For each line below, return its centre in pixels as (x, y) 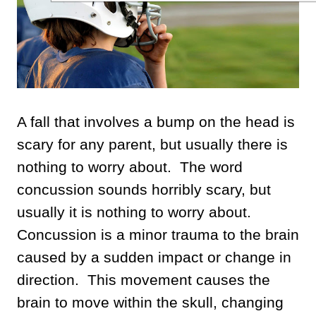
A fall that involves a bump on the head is (156, 121)
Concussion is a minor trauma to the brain (158, 234)
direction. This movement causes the (144, 279)
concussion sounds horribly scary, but (144, 189)
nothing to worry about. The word (130, 166)
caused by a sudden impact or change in (154, 257)
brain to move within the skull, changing (150, 302)
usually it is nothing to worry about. (136, 212)
